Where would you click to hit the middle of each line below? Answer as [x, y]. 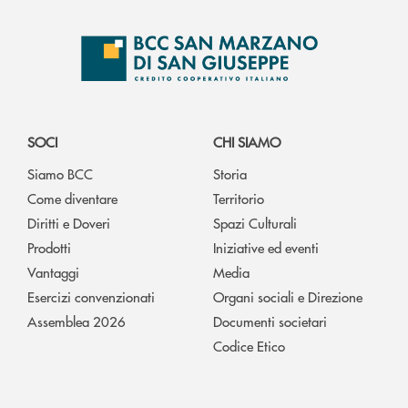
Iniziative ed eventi [266, 247]
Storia [230, 173]
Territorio [239, 198]
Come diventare [72, 198]
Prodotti [49, 247]
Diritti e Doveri [69, 223]
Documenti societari [270, 321]
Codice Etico [249, 346]
